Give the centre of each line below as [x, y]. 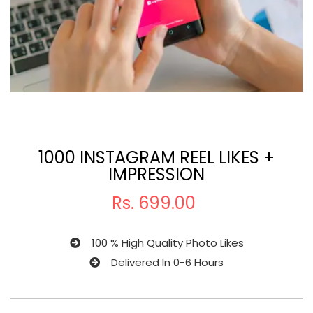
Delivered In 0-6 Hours [162, 263]
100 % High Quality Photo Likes [162, 243]
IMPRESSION [156, 175]
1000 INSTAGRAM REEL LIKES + [156, 158]
